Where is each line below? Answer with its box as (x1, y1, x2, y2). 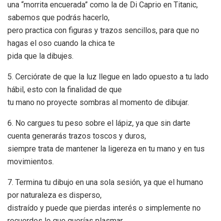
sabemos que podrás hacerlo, (7, 12, 110, 22)
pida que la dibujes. (7, 51, 74, 61)
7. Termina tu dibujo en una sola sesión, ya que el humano (7, 177, 203, 187)
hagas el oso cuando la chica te (7, 38, 115, 48)
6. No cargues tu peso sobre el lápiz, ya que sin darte (7, 118, 190, 128)
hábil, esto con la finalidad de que (7, 84, 122, 94)
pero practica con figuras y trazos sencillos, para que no (7, 25, 199, 35)
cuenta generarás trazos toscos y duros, (7, 131, 146, 141)
